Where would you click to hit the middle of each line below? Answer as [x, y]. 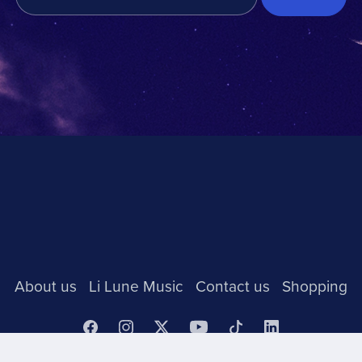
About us [48, 286]
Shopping [315, 286]
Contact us [235, 286]
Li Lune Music [138, 286]
